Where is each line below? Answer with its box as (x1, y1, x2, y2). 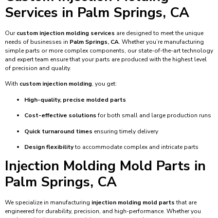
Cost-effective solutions (24, 111, 96, 120)
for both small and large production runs (96, 111, 211, 120)
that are (175, 199, 197, 207)
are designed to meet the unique (115, 29, 203, 37)
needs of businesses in (5, 38, 70, 46)
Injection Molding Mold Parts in (5, 157, 206, 176)
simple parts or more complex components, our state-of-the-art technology (5, 47, 213, 55)
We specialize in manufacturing (5, 199, 91, 207)
